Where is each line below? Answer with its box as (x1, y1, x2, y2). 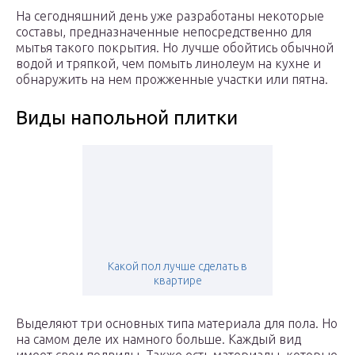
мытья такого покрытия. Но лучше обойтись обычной (16, 40, 334, 55)
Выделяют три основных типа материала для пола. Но (16, 316, 338, 331)
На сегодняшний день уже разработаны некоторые (16, 9, 324, 24)
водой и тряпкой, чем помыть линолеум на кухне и (16, 56, 321, 71)
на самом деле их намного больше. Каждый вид (16, 332, 301, 347)
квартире (153, 274, 202, 288)
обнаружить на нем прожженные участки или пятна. (16, 72, 328, 87)
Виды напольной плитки (16, 107, 238, 129)
